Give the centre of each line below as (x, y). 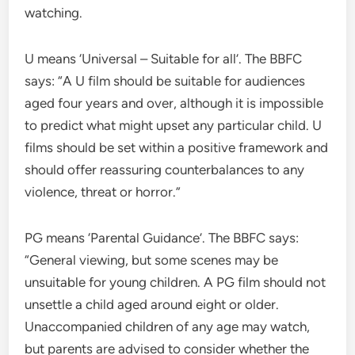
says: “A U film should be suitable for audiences (165, 81)
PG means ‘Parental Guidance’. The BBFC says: (162, 238)
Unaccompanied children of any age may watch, (168, 327)
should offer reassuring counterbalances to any (165, 170)
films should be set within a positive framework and (177, 148)
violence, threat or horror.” (103, 192)
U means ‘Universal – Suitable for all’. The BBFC (164, 59)
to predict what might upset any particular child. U (174, 126)
